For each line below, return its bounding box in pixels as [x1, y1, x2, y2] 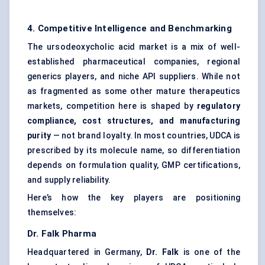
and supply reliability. [27, 175, 111, 185]
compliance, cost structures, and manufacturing [27, 116, 240, 126]
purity [27, 131, 51, 141]
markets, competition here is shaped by [27, 101, 197, 111]
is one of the [179, 247, 240, 257]
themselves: [27, 208, 77, 218]
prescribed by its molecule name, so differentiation [27, 146, 240, 156]
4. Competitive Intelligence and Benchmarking [27, 23, 232, 34]
